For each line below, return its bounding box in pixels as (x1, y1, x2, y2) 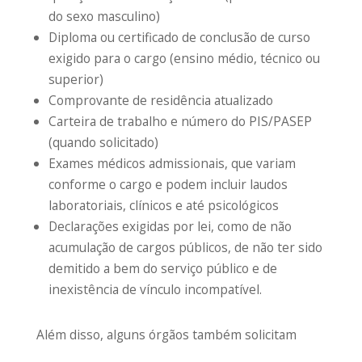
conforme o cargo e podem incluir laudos (48, 175, 288, 193)
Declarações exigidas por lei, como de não (48, 217, 293, 235)
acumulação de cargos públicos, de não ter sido (48, 238, 323, 256)
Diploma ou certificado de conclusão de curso (48, 27, 311, 46)
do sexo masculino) (48, 6, 161, 25)
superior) (48, 69, 104, 88)
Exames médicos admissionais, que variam (48, 154, 297, 172)
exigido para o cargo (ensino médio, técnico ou (48, 48, 321, 67)
